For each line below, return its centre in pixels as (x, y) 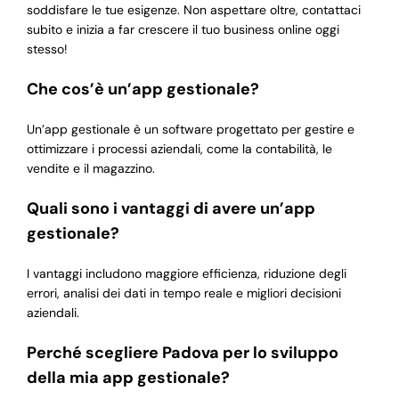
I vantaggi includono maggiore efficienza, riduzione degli (186, 274)
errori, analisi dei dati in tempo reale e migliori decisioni (183, 293)
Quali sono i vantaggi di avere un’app (171, 209)
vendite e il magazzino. (90, 169)
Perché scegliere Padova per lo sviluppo (182, 353)
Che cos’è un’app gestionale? (142, 90)
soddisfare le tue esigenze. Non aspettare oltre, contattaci (193, 10)
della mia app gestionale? (128, 378)
